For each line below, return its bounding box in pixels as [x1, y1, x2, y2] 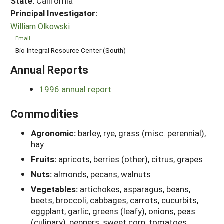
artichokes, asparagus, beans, [80, 183, 190, 195]
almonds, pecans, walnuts [54, 168, 151, 180]
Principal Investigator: [10, 7, 97, 19]
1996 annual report [39, 83, 111, 95]
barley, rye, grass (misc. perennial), [78, 127, 206, 139]
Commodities [10, 106, 79, 121]
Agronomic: [31, 127, 78, 139]
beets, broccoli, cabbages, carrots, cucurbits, [31, 194, 198, 206]
